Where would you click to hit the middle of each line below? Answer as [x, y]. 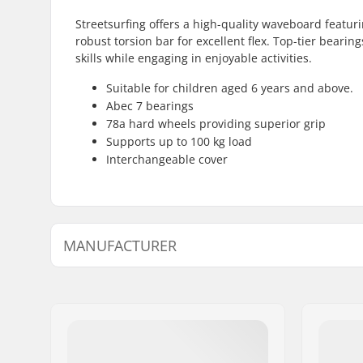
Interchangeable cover [167, 159]
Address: [96, 304]
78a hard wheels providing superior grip [216, 123]
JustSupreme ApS [216, 282]
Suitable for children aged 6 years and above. [230, 88]
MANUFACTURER [120, 245]
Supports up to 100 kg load [179, 141]
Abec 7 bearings [150, 105]
